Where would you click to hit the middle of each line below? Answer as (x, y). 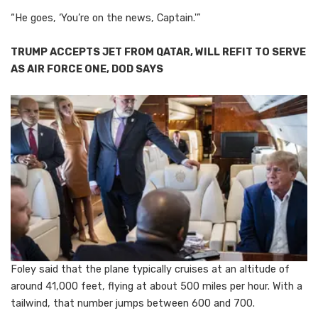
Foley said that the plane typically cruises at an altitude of (150, 270)
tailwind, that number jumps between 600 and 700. (133, 304)
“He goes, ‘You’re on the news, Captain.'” (106, 18)
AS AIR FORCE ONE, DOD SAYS (87, 70)
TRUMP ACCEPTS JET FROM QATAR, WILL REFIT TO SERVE (158, 53)
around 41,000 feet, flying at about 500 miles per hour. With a (157, 287)
